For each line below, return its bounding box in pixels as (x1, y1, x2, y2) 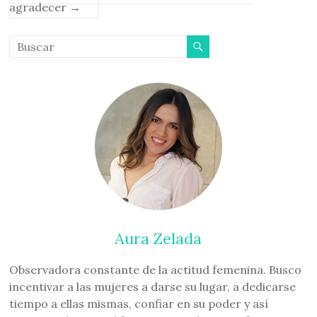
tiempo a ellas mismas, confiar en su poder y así (9, 296, 269, 311)
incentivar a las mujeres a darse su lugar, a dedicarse (9, 279, 296, 294)
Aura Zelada (115, 228, 202, 248)
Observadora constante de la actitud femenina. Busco (9, 262, 302, 277)
